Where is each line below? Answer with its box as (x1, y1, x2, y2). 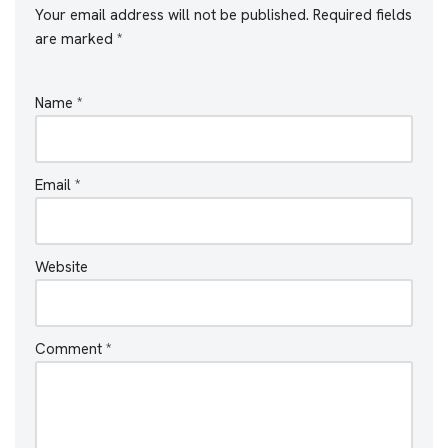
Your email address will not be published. (35, 4, 309, 25)
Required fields (313, 4, 412, 25)
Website (35, 256, 88, 277)
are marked (35, 28, 117, 49)
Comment (35, 338, 106, 359)
